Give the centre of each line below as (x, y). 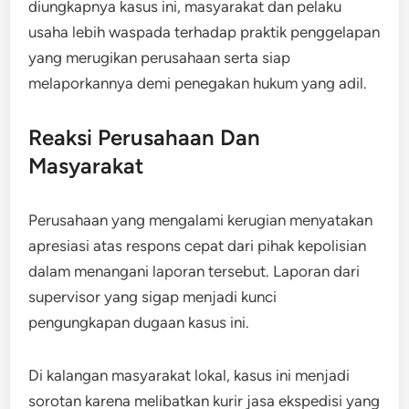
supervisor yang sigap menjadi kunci (153, 297)
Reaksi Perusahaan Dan (145, 137)
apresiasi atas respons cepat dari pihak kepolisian (198, 246)
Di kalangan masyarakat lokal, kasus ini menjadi (189, 375)
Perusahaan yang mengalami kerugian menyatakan (201, 220)
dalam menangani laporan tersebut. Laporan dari (194, 271)
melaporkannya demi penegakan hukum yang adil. (198, 83)
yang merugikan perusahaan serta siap (160, 58)
